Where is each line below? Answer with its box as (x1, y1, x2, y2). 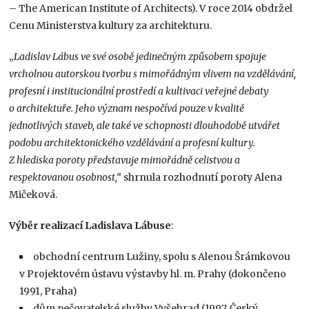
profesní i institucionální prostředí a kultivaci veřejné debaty (9, 84, 270, 97)
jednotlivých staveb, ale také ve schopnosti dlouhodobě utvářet (9, 119, 281, 132)
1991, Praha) (19, 284, 78, 297)
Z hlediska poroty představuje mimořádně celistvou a (9, 153, 241, 166)
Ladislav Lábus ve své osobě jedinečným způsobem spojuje (14, 50, 267, 63)
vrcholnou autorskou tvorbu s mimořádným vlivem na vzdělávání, (9, 67, 297, 80)
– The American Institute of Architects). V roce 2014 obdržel (9, 1, 293, 14)
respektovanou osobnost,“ (9, 170, 122, 183)
